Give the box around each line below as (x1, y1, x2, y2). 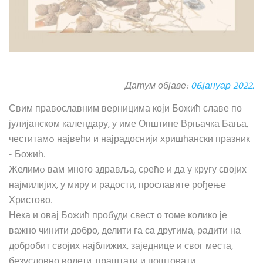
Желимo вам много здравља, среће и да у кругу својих (9, 163, 247, 178)
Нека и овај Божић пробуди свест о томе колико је (9, 208, 227, 224)
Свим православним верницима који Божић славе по (9, 102, 242, 117)
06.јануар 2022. (191, 79, 254, 94)
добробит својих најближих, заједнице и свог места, (9, 239, 233, 254)
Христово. (9, 193, 52, 208)
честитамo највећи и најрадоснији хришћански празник (9, 132, 250, 147)
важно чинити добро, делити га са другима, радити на (9, 224, 241, 239)
